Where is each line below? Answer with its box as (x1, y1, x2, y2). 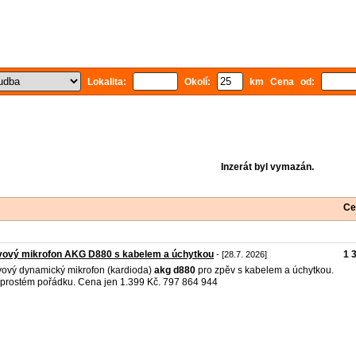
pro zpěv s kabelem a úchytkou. (195, 265, 334, 276)
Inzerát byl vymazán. (220, 161, 314, 172)
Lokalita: (81, 76, 133, 87)
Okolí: (178, 76, 217, 87)
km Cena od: (243, 76, 321, 87)
